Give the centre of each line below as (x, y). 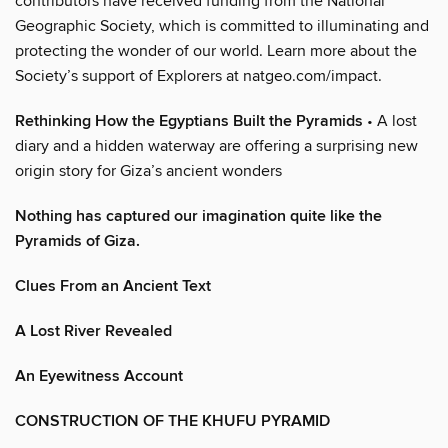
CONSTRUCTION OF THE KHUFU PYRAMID (172, 421)
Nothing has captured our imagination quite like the (198, 216)
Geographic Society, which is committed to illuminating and (222, 25)
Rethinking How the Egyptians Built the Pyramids (189, 121)
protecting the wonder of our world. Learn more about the (216, 50)
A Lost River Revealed (93, 331)
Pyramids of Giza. (77, 241)
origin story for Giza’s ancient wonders (148, 170)
